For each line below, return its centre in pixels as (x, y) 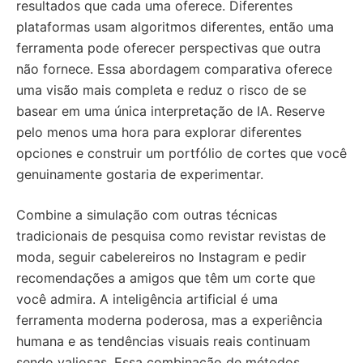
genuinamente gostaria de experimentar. (140, 174)
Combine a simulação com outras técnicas (147, 214)
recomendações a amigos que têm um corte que (166, 278)
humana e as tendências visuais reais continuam (163, 341)
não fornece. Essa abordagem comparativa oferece (174, 68)
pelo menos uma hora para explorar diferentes (159, 132)
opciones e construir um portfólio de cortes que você (181, 153)
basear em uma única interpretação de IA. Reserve (171, 111)
